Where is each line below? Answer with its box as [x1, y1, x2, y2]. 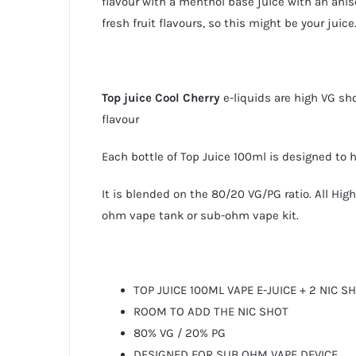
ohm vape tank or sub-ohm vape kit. [101, 207, 299, 222]
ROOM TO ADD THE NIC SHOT [133, 304, 288, 319]
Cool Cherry [154, 90, 220, 105]
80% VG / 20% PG [133, 325, 226, 340]
